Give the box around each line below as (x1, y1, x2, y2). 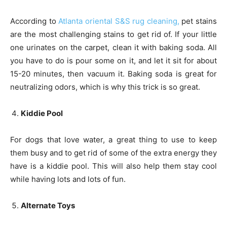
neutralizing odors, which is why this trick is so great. (10, 82, 200, 92)
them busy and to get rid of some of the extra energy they (10, 147, 217, 158)
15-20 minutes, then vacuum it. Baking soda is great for (10, 68, 217, 79)
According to (10, 16, 59, 26)
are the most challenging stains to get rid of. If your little (10, 29, 217, 39)
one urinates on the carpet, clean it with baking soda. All (10, 42, 217, 52)
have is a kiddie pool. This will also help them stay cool (10, 161, 217, 171)
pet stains (179, 16, 217, 26)
